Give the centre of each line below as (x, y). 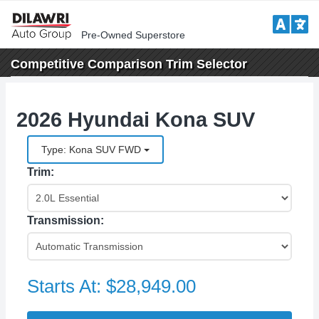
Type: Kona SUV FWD (93, 150)
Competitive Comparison (87, 64)
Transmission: (66, 220)
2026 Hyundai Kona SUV (136, 120)
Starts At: (67, 286)
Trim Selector (205, 64)
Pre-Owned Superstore (133, 35)
